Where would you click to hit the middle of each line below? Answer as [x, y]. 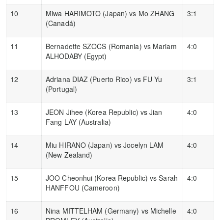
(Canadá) [61, 23]
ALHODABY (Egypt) [76, 56]
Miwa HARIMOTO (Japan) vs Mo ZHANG [110, 13]
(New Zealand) [69, 154]
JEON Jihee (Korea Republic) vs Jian [104, 112]
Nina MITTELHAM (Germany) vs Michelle [111, 210]
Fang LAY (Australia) [78, 122]
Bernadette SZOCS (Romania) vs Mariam [111, 46]
